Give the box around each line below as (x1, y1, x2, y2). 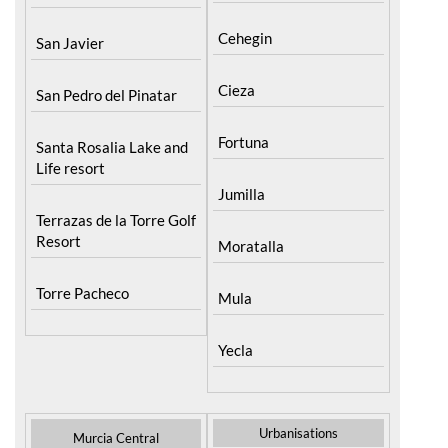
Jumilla (218, 184, 266, 203)
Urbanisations (258, 424, 338, 441)
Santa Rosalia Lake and (36, 137, 188, 156)
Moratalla (218, 236, 285, 255)
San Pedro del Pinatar (36, 85, 177, 104)
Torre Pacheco (36, 283, 129, 302)
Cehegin (218, 28, 273, 47)
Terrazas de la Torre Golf (36, 210, 196, 229)
